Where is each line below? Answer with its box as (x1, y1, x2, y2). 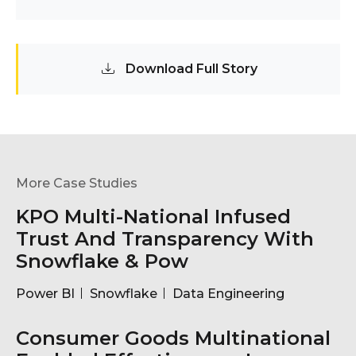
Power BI (16, 285, 75, 301)
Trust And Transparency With (16, 226, 314, 250)
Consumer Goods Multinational (16, 326, 331, 350)
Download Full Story (122, 60, 257, 76)
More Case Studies (16, 175, 137, 191)
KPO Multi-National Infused (16, 204, 291, 228)
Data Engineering (172, 285, 284, 301)
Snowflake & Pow (16, 249, 188, 273)
